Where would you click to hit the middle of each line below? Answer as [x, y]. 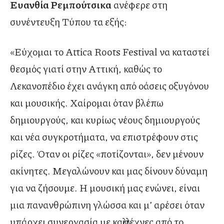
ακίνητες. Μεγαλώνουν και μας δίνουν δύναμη [109, 171]
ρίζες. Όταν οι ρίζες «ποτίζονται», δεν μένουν [107, 154]
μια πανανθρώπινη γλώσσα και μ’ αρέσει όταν [107, 205]
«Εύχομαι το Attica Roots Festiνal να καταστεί [110, 52]
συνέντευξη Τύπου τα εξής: [68, 22]
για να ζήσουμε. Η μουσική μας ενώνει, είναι [105, 188]
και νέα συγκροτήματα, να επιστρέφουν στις [104, 137]
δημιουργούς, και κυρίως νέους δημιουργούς [105, 120]
